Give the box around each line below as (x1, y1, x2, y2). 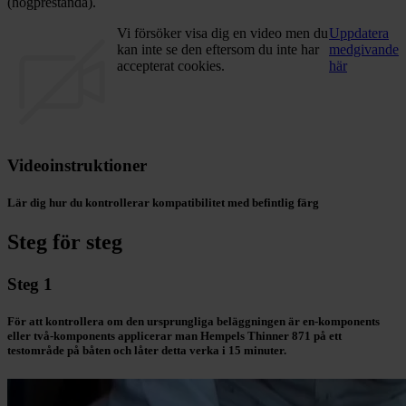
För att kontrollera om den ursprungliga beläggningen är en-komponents (7, 314, 380, 329)
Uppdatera (329, 25, 389, 42)
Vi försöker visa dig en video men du (116, 25, 328, 42)
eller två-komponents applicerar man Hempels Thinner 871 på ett (7, 329, 342, 343)
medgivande (329, 42, 399, 58)
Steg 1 (7, 275, 53, 295)
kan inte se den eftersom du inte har (116, 42, 319, 58)
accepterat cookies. (116, 58, 225, 74)
